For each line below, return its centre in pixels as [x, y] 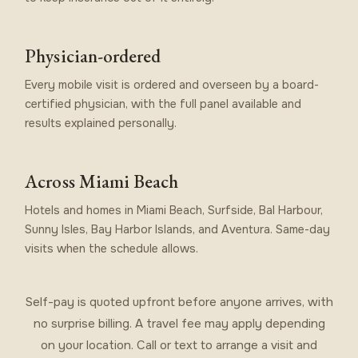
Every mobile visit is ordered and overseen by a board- [172, 84]
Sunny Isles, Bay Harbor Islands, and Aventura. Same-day [178, 229]
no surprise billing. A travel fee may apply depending [179, 323]
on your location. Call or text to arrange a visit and [179, 345]
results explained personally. [101, 123]
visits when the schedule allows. [112, 248]
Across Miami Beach [102, 181]
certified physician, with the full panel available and [163, 103]
